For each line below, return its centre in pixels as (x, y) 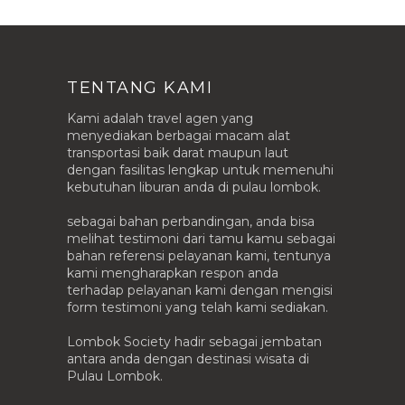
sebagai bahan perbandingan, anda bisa (191, 221)
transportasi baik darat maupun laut (178, 152)
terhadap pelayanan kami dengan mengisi (200, 290)
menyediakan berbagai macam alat (179, 135)
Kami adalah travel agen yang (160, 118)
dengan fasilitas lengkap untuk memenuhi (200, 170)
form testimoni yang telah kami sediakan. (198, 307)
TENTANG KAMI (140, 87)
